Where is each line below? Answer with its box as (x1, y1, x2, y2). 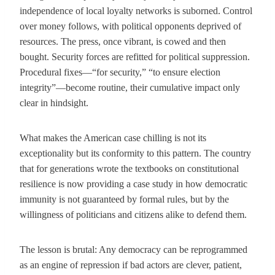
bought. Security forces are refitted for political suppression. (20, 52, 250, 62)
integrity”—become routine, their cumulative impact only (20, 82, 240, 93)
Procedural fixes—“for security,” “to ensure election (20, 67, 220, 77)
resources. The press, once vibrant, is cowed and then (20, 36, 226, 47)
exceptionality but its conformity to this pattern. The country (20, 148, 251, 158)
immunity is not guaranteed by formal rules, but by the (20, 194, 229, 204)
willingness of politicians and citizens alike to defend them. (20, 209, 247, 220)
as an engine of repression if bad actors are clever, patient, (20, 260, 242, 270)
